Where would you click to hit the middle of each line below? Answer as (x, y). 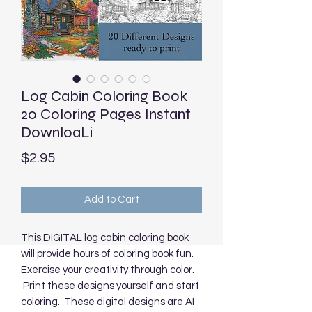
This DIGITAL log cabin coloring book (105, 237)
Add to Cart (111, 199)
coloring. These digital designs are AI (108, 302)
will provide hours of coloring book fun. (107, 253)
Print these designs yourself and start (110, 286)
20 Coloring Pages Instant (106, 114)
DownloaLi (57, 132)
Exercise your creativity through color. (108, 270)
